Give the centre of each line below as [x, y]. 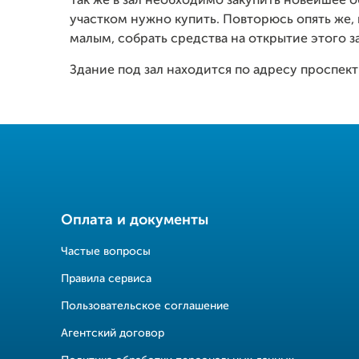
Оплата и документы [134, 220]
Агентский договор [112, 333]
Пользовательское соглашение [145, 306]
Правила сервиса [106, 279]
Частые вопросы [105, 252]
